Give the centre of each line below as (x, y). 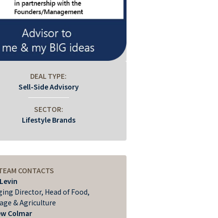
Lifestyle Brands (48, 120)
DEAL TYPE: (49, 76)
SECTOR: (48, 109)
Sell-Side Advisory (48, 87)
